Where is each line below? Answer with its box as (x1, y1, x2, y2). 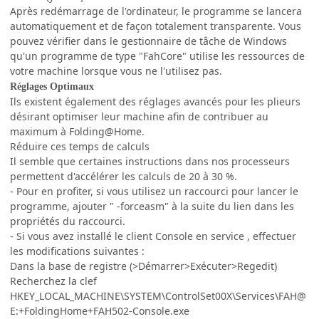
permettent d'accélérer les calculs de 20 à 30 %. (10, 169, 237, 183)
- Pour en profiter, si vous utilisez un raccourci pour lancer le (10, 184, 298, 198)
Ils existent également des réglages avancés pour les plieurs (10, 94, 300, 108)
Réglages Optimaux (10, 80, 94, 92)
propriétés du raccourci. (10, 214, 125, 228)
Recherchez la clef (10, 273, 97, 288)
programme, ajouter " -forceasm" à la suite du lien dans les (10, 199, 294, 213)
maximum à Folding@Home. (10, 124, 145, 138)
